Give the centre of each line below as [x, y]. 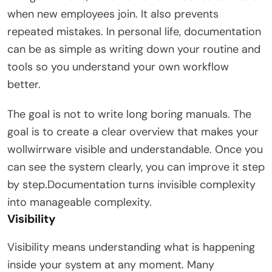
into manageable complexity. [80, 202]
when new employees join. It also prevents [113, 14]
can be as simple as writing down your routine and [134, 49]
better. [24, 84]
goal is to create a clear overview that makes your [133, 131]
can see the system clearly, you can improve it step [136, 167]
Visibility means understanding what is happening [131, 247]
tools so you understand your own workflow [118, 66]
